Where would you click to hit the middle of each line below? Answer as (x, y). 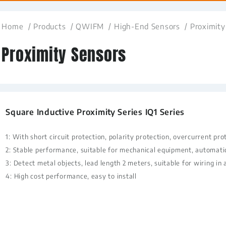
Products (50, 26)
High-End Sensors (147, 26)
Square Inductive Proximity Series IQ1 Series (95, 112)
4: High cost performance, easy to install (71, 176)
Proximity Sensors (64, 55)
